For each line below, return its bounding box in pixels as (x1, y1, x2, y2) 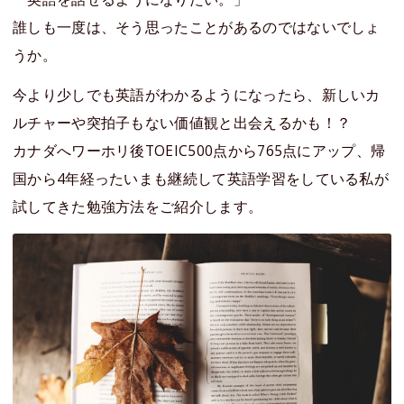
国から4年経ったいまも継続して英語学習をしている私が (13, 169, 390, 189)
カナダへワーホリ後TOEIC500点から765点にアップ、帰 (13, 141, 386, 161)
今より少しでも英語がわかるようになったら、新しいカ (13, 85, 381, 106)
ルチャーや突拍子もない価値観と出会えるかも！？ (13, 113, 352, 133)
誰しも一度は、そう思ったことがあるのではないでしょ (13, 16, 381, 37)
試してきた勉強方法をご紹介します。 (13, 197, 263, 217)
